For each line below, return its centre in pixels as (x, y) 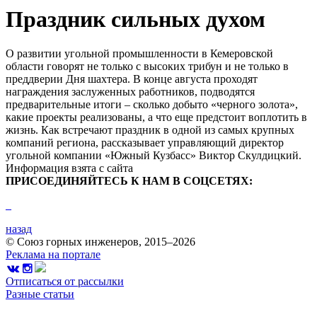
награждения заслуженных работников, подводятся (130, 92)
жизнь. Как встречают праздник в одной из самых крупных (150, 130)
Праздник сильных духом (136, 19)
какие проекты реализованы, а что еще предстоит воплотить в (156, 117)
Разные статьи (40, 294)
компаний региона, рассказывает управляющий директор (145, 143)
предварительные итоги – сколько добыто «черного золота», (152, 105)
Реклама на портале (53, 255)
